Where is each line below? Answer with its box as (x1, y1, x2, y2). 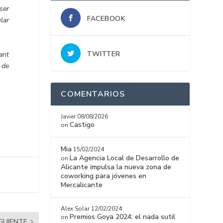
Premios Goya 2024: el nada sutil (70, 212, 176, 222)
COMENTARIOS (61, 89, 125, 100)
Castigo (70, 120, 95, 130)
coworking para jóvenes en (61, 171, 147, 181)
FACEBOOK (87, 14, 126, 24)
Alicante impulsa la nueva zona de (61, 162, 172, 172)
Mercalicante (61, 180, 103, 190)
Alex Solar (61, 205, 90, 213)
